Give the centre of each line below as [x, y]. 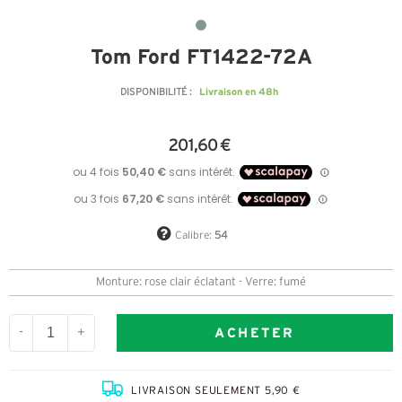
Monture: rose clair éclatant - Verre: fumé [201, 283]
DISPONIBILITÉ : [157, 93]
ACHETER [255, 332]
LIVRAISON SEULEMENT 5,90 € [216, 391]
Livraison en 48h [238, 92]
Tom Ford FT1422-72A [201, 57]
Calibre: [194, 236]
